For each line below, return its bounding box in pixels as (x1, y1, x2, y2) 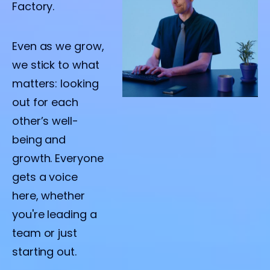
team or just (12, 225, 77, 241)
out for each (12, 95, 78, 110)
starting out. (12, 244, 77, 260)
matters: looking (12, 76, 99, 92)
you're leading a (12, 207, 97, 222)
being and (12, 132, 66, 148)
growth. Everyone (12, 151, 104, 166)
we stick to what (12, 57, 99, 73)
